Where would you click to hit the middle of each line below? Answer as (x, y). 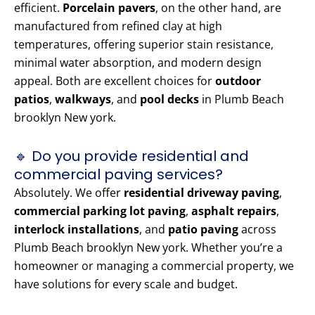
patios (32, 99)
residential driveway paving (201, 193)
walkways (83, 99)
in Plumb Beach (242, 99)
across (257, 230)
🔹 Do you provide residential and (131, 156)
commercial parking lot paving (100, 211)
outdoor (238, 81)
